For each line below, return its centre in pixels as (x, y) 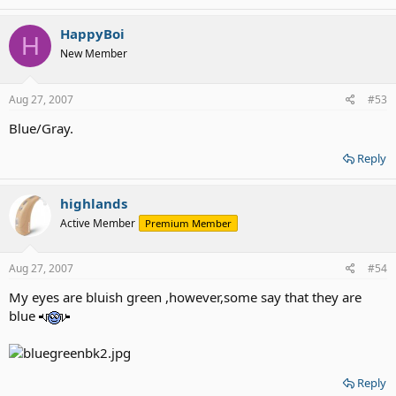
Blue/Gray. (41, 128)
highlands (94, 203)
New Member (94, 54)
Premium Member (188, 223)
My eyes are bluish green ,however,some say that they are (185, 297)
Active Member (98, 223)
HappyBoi (92, 34)
